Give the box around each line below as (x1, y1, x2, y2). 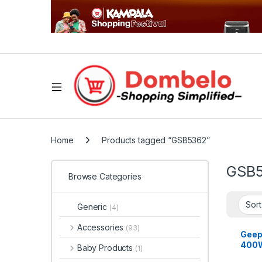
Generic (77, 201, 109, 212)
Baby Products (77, 243, 135, 253)
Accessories (77, 222, 126, 232)
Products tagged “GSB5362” (102, 135, 210, 145)
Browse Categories (68, 171, 142, 182)
